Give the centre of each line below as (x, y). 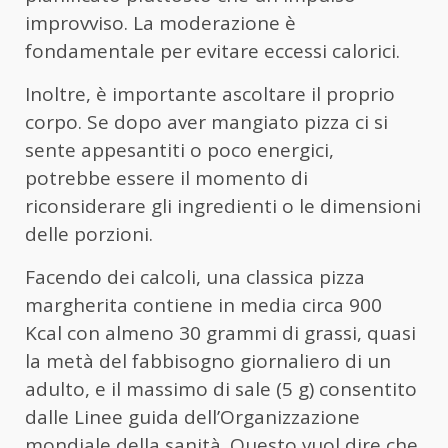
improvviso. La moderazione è (160, 22)
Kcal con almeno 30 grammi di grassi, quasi (220, 332)
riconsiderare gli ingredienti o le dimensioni (223, 205)
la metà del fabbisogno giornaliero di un (208, 360)
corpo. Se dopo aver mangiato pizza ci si (206, 121)
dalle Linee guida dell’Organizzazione (192, 416)
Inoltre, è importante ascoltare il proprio (210, 93)
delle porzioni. (89, 233)
